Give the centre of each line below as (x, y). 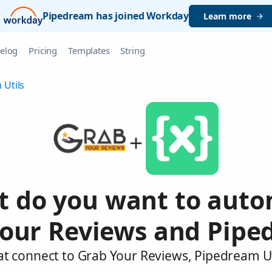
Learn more (227, 16)
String (133, 50)
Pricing (43, 50)
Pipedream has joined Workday (116, 16)
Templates (89, 50)
